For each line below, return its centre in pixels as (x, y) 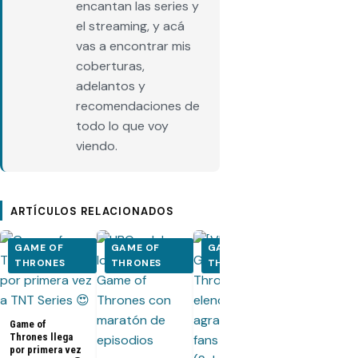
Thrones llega (41, 337)
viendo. (97, 146)
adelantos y (111, 86)
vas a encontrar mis (133, 46)
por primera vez (46, 350)
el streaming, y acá (130, 26)
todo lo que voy (122, 126)
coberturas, (110, 66)
